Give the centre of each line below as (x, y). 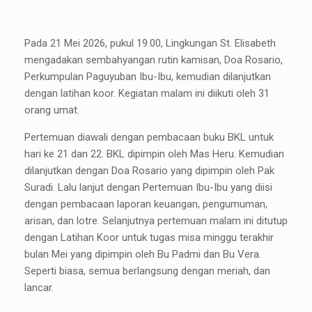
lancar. (39, 288)
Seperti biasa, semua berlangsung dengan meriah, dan (147, 271)
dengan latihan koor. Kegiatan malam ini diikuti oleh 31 (147, 94)
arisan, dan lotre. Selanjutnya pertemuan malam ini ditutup (156, 221)
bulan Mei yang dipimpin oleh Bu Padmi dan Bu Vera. (143, 255)
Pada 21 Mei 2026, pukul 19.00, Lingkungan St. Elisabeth (150, 44)
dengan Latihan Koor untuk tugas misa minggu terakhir (149, 238)
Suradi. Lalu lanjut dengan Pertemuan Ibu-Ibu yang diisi (148, 188)
